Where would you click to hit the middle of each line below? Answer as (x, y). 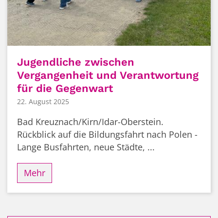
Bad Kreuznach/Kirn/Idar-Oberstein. (90, 121)
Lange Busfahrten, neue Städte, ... (86, 147)
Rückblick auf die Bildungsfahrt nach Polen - (107, 134)
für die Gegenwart (65, 89)
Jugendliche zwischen (76, 62)
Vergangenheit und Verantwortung (108, 75)
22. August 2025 (43, 101)
